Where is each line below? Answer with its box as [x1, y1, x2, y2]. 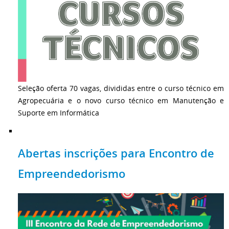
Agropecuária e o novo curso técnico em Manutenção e [18, 95, 224, 105]
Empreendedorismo [18, 166, 125, 181]
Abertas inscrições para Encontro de [18, 145, 214, 161]
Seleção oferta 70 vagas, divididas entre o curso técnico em [18, 83, 224, 93]
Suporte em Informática [18, 107, 99, 118]
